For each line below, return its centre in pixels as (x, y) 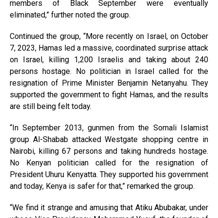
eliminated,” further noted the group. (70, 15)
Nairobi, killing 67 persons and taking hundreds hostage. (109, 151)
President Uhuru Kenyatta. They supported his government (109, 175)
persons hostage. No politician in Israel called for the (109, 72)
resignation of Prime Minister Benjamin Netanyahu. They (109, 83)
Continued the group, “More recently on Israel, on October (109, 36)
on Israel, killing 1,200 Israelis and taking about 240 (109, 60)
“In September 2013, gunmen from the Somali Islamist (109, 128)
